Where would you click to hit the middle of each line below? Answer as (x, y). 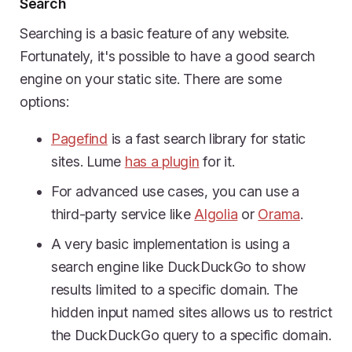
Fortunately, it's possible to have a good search (168, 57)
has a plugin (162, 162)
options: (44, 102)
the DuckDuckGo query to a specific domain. (191, 335)
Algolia (216, 214)
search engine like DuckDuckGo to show (179, 266)
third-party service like (123, 214)
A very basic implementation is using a (170, 244)
